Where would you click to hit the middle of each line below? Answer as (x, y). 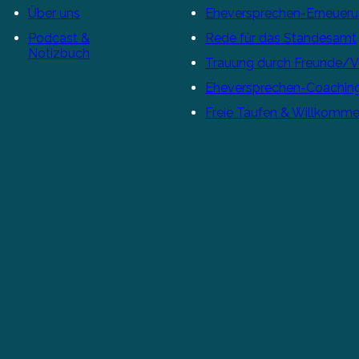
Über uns (54, 13)
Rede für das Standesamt (280, 38)
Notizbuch (58, 53)
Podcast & (58, 38)
